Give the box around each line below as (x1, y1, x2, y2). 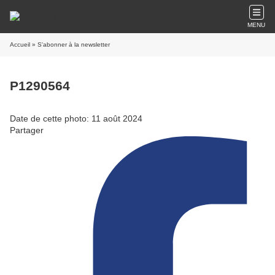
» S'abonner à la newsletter (30, 41, 110, 48)
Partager (10, 125, 44, 135)
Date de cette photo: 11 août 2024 (10, 113, 142, 123)
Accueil (10, 41, 30, 48)
